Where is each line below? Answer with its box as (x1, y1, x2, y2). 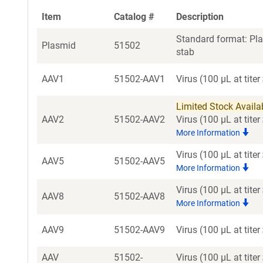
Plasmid (42, 40, 76, 51)
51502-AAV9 (114, 224, 165, 235)
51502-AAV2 (114, 114, 165, 125)
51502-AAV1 (114, 73, 165, 85)
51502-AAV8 (114, 191, 165, 202)
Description (176, 11, 224, 22)
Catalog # (114, 11, 154, 22)
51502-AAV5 (114, 156, 165, 167)
